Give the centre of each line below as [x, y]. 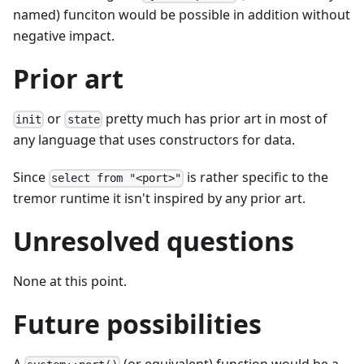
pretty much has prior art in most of [214, 118]
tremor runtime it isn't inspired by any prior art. [159, 199]
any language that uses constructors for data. [154, 140]
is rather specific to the [256, 178]
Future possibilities [137, 324]
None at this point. [70, 282]
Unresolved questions [154, 241]
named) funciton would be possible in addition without [182, 14]
